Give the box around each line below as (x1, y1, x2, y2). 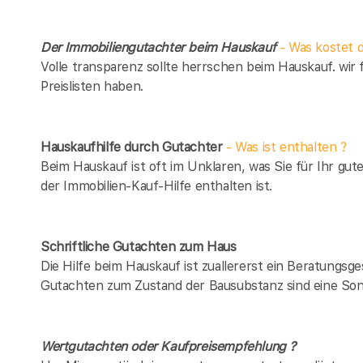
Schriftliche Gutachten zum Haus (41, 238, 237, 254)
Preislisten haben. (41, 78, 143, 94)
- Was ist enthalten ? (222, 139, 347, 155)
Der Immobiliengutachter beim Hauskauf (41, 39, 280, 55)
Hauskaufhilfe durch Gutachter (41, 139, 223, 155)
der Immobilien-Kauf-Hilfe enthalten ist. (41, 177, 273, 194)
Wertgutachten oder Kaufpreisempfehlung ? (41, 338, 296, 354)
